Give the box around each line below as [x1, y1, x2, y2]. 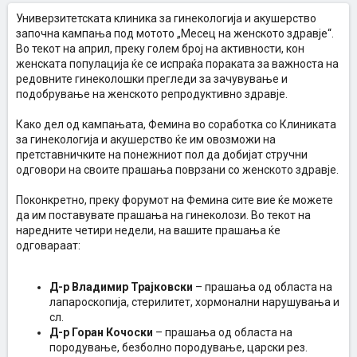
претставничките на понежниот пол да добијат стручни [16, 148, 308, 161]
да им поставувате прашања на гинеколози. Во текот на [16, 209, 311, 222]
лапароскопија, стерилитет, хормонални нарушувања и [49, 296, 339, 308]
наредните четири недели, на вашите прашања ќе [16, 224, 280, 237]
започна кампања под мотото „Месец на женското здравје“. [16, 27, 334, 40]
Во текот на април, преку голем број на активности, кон [16, 42, 304, 55]
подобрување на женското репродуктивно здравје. [16, 88, 288, 100]
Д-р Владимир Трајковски [49, 280, 193, 293]
